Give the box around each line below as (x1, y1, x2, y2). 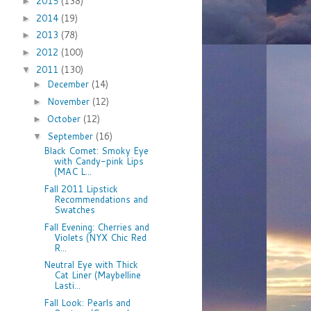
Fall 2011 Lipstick (44, 182, 119, 195)
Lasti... (54, 279, 81, 292)
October (47, 112, 83, 125)
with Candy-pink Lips (54, 155, 144, 167)
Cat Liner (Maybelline (54, 269, 142, 282)
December (47, 78, 92, 91)
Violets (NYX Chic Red (54, 230, 147, 244)
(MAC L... (54, 165, 92, 178)
